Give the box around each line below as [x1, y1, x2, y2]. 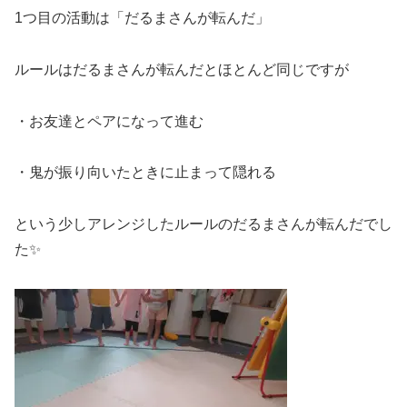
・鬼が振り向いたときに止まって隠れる [15, 164, 276, 181]
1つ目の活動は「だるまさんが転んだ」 [15, 9, 270, 25]
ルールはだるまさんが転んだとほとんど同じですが [15, 61, 349, 77]
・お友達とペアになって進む [15, 113, 203, 129]
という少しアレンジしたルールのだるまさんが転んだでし [15, 216, 392, 233]
